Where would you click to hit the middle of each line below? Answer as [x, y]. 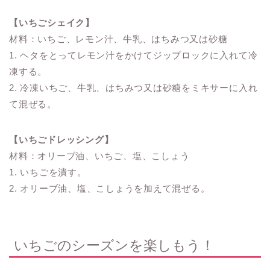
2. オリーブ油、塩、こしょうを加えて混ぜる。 [110, 188]
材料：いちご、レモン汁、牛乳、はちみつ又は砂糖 [118, 39]
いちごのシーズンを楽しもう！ [114, 246]
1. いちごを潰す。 [48, 172]
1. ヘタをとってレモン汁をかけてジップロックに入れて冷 [133, 55]
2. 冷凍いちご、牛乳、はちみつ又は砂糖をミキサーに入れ [133, 87]
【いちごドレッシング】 [61, 139]
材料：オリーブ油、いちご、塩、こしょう [99, 155]
